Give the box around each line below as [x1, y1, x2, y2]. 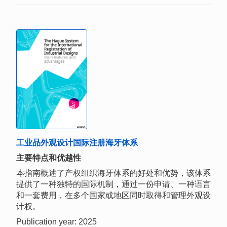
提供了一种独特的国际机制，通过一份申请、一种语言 [16, 180, 211, 189]
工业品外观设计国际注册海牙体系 [16, 138, 138, 147]
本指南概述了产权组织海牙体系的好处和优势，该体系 [16, 169, 211, 178]
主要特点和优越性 [16, 154, 81, 163]
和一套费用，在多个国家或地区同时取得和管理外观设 [16, 191, 211, 200]
